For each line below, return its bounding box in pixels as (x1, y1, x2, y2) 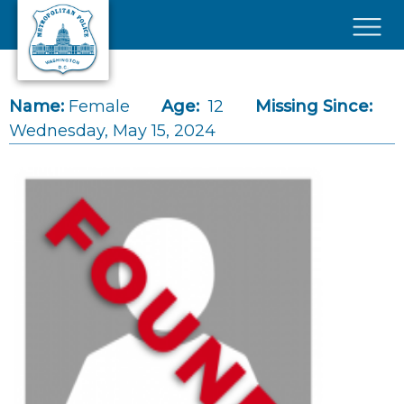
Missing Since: (255, 96, 372, 116)
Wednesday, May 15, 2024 (9, 121, 216, 141)
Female (69, 96, 130, 116)
